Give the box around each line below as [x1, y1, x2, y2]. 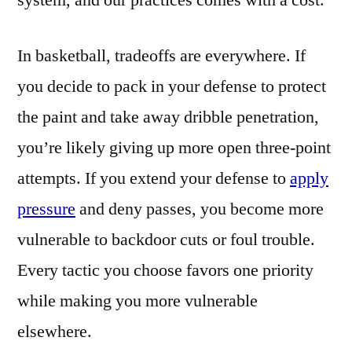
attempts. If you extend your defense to [17, 167, 290, 190]
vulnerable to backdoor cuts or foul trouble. [17, 229, 315, 251]
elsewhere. [17, 321, 92, 343]
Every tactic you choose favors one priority [17, 259, 313, 282]
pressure [17, 198, 75, 221]
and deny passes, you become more [75, 198, 324, 221]
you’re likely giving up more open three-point [17, 137, 331, 159]
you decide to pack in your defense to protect [17, 75, 326, 98]
